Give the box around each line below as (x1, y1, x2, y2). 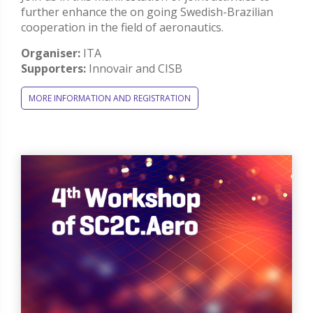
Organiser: (21, 45, 80, 61)
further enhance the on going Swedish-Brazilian (21, 4, 273, 20)
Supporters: (21, 61, 86, 77)
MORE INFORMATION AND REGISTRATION (29, 92, 191, 105)
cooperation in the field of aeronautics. (21, 20, 224, 36)
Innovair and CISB (86, 61, 182, 77)
